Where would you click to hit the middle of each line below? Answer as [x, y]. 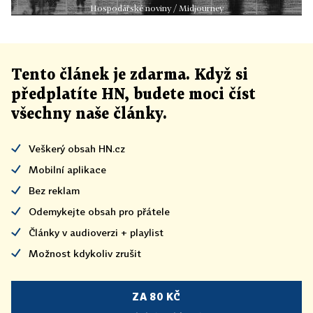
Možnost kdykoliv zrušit [85, 254]
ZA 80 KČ [156, 297]
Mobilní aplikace [67, 170]
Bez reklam [54, 191]
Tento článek [62, 75]
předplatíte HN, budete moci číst [133, 95]
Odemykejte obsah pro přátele [99, 212]
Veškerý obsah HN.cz [77, 149]
